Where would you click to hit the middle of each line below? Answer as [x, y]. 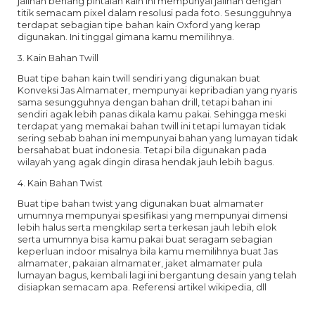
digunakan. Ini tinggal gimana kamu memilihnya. [126, 37]
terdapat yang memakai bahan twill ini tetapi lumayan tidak [152, 127]
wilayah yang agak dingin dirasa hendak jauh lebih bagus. [146, 162]
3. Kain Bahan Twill [58, 58]
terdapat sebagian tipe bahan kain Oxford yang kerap [139, 25]
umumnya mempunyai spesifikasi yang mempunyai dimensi [153, 216]
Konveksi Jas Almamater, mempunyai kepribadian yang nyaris [157, 91]
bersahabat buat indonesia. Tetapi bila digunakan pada [142, 150]
